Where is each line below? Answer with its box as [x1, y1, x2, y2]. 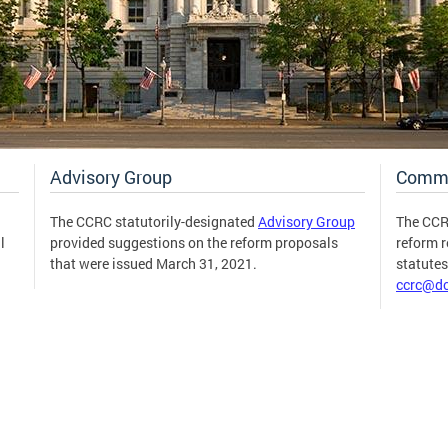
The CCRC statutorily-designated [50, 212, 258, 231]
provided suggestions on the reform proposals [50, 233, 338, 252]
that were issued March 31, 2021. [50, 254, 257, 273]
